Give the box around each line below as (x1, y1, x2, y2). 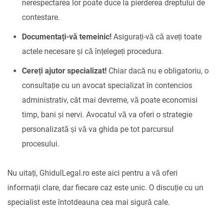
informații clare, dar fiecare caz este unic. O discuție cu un (7, 182, 203, 192)
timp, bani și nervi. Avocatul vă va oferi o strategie (22, 109, 192, 119)
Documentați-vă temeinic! (22, 32, 111, 41)
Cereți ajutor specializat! (22, 66, 107, 75)
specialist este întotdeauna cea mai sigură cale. (7, 197, 170, 207)
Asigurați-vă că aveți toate (111, 32, 201, 41)
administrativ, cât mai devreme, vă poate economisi (22, 95, 198, 105)
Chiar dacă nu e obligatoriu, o (107, 66, 209, 75)
